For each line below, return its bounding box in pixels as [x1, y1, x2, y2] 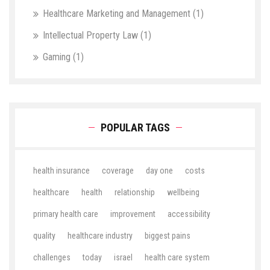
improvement [110, 209, 155, 219]
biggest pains [145, 231, 190, 241]
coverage [102, 166, 134, 176]
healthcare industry [67, 231, 133, 241]
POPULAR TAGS [100, 121, 170, 134]
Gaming [43, 51, 73, 63]
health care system [145, 253, 210, 263]
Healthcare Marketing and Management [43, 8, 193, 20]
